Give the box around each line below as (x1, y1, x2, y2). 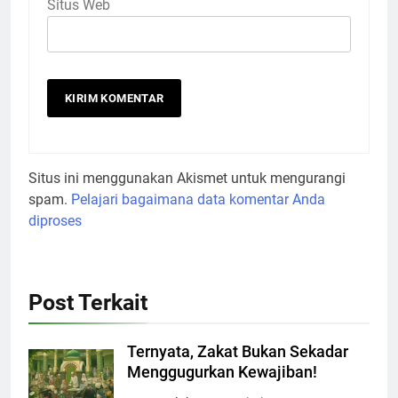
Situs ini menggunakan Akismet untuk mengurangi (28, 170, 346, 187)
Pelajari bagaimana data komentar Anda (71, 191, 325, 209)
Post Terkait (28, 290, 147, 316)
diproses (28, 212, 82, 230)
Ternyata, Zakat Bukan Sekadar (127, 343, 348, 362)
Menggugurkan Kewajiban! (127, 363, 317, 382)
